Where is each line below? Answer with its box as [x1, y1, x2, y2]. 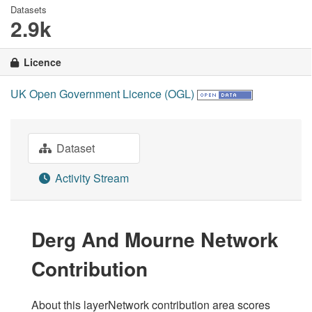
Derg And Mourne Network [31, 225, 279, 253]
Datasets [10, 3, 47, 16]
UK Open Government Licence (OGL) [10, 86, 194, 102]
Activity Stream [52, 170, 129, 186]
